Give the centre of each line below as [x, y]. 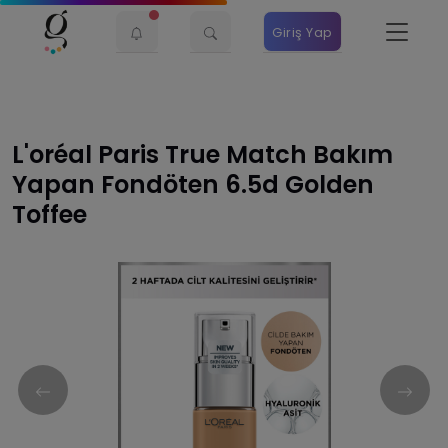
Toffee [49, 214]
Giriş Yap [302, 32]
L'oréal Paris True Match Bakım [202, 154]
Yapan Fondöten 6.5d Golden [193, 184]
